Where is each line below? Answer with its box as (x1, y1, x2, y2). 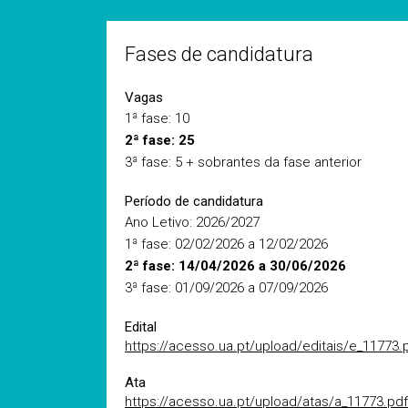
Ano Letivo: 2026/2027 (125, 214, 260, 230)
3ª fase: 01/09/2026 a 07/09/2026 (125, 280, 328, 296)
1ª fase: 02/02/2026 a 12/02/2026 (125, 236, 328, 252)
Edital (125, 319, 157, 335)
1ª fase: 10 (125, 110, 189, 127)
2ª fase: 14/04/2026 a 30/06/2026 (125, 258, 346, 274)
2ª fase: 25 (125, 132, 195, 148)
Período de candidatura (125, 193, 263, 209)
